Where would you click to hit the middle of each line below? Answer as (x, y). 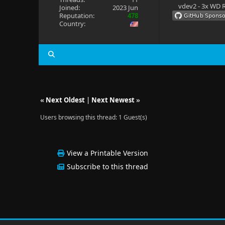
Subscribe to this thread (108, 166)
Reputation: (77, 16)
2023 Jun (126, 8)
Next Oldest (65, 100)
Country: (72, 24)
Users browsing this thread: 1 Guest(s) (93, 117)
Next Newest (113, 100)
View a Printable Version (108, 153)
